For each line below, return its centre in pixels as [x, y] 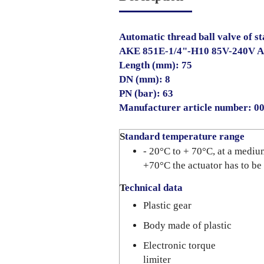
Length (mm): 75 [156, 65]
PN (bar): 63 [146, 93]
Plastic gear [167, 205]
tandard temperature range [185, 136]
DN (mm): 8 [145, 79]
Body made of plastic [187, 225]
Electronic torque [179, 245]
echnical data [154, 188]
